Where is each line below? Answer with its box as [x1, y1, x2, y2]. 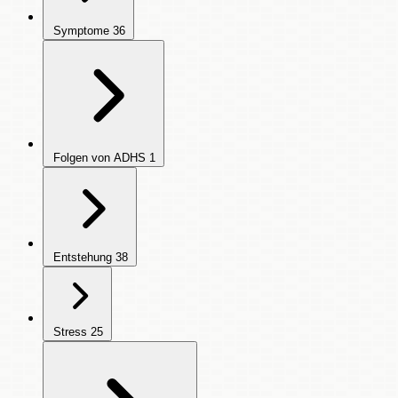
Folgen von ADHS [53, 151, 146, 164]
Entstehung [53, 251, 112, 264]
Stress [53, 325, 87, 338]
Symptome [53, 24, 109, 37]
